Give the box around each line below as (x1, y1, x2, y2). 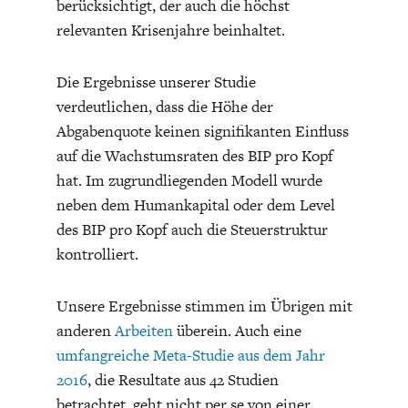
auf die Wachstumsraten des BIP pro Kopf (56, 145, 333, 168)
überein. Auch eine (172, 320, 301, 342)
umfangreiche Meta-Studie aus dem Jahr (56, 344, 325, 367)
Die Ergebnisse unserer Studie (56, 71, 256, 94)
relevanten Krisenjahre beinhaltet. (56, 19, 285, 42)
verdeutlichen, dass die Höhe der (56, 96, 273, 118)
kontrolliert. (56, 243, 138, 266)
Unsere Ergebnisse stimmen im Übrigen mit (56, 295, 352, 318)
